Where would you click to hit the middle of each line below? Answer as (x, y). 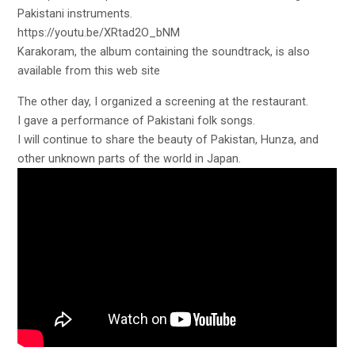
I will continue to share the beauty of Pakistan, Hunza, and (168, 139)
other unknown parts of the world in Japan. (130, 158)
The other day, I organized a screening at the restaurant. (163, 101)
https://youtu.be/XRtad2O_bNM (99, 32)
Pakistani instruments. (75, 13)
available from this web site (89, 70)
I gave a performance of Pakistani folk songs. (137, 120)
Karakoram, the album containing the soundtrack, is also (164, 51)
